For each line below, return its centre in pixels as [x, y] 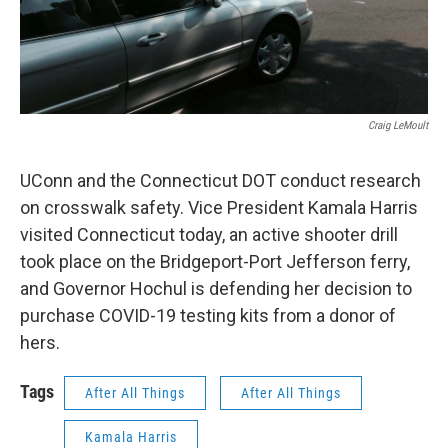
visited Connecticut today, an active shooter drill [209, 234]
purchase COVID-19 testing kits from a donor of [208, 315]
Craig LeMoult [398, 125]
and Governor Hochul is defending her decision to [216, 288]
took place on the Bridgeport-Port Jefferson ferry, [215, 261]
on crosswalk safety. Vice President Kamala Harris [219, 207]
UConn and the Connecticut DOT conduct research [220, 180]
